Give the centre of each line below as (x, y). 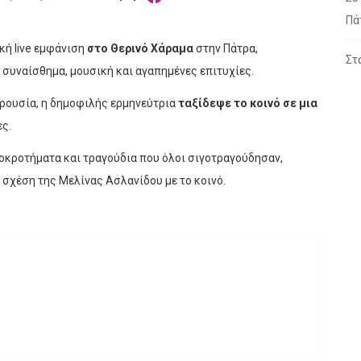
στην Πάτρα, (226, 49)
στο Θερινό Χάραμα (140, 49)
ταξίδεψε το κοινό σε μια (248, 104)
